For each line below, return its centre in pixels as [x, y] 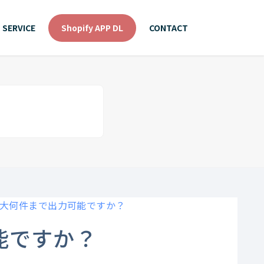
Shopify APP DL [92, 28]
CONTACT [169, 28]
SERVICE [19, 28]
